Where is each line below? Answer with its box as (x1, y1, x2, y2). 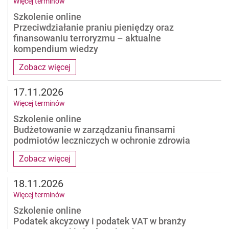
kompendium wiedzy (13, 43, 98, 54)
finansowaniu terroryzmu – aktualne (13, 32, 161, 43)
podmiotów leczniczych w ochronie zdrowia (13, 134, 190, 146)
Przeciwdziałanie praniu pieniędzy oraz (13, 21, 174, 33)
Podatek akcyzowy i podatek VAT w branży (13, 215, 186, 226)
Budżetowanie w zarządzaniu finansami (13, 124, 175, 135)
